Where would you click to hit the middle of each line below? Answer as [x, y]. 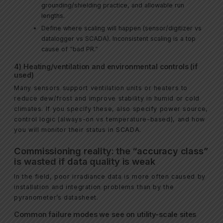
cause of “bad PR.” [70, 49]
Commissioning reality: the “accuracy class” [111, 151]
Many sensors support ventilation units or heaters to [101, 88]
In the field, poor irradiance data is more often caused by [110, 176]
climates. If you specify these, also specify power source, [111, 109]
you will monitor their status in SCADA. [78, 129]
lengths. [53, 16]
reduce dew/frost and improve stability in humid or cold [107, 98]
